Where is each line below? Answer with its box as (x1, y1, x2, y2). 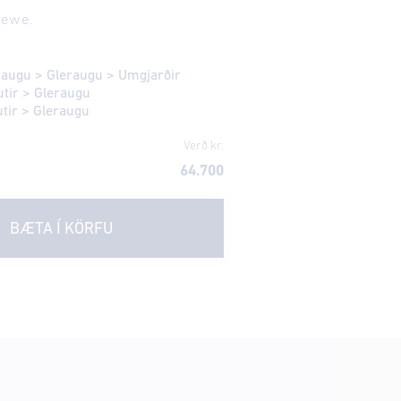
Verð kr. (183, 139, 225, 153)
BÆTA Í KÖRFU (10, 220, 115, 238)
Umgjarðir (117, 68, 181, 83)
